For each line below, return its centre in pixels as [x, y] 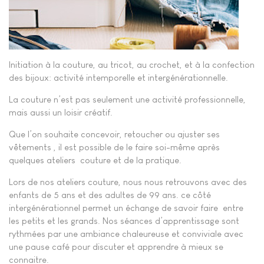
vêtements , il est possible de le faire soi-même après [114, 147]
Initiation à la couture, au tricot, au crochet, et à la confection [132, 64]
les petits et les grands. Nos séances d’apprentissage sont [124, 220]
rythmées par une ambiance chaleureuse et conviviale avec [126, 233]
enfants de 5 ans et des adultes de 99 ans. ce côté [110, 194]
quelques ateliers [42, 160]
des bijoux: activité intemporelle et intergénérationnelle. [118, 77]
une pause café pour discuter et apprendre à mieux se [116, 246]
